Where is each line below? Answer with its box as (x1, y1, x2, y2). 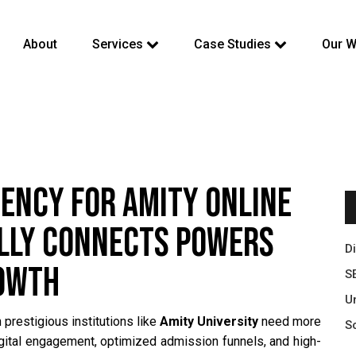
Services (91, 36, 146, 52)
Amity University (160, 313, 258, 329)
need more (258, 313, 321, 329)
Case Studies (193, 36, 274, 52)
